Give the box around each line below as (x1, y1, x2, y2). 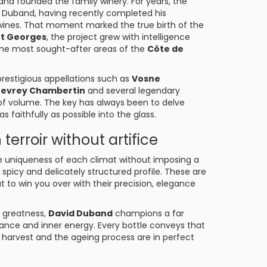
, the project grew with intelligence (46, 31, 190, 43)
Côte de (147, 43, 184, 55)
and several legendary (85, 85, 180, 97)
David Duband (48, 207, 113, 219)
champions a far (113, 207, 184, 219)
